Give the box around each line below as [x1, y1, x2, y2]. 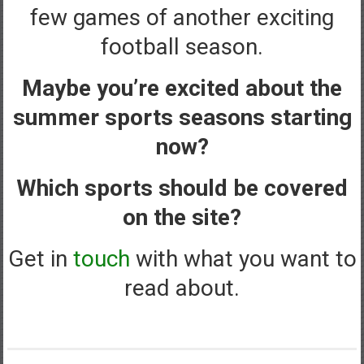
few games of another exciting [30, 3, 334, 31]
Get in [7, 245, 73, 272]
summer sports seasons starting [12, 103, 352, 131]
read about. [124, 274, 240, 301]
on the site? [123, 203, 241, 231]
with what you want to [129, 245, 357, 272]
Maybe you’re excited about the [22, 74, 342, 102]
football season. [101, 32, 263, 60]
